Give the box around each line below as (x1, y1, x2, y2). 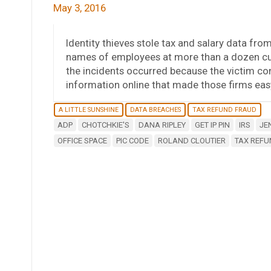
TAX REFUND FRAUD (192, 105, 256, 114)
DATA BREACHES (129, 105, 181, 114)
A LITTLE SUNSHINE (58, 105, 119, 114)
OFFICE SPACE (57, 135, 107, 145)
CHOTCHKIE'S (81, 120, 129, 129)
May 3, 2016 (53, 1, 106, 14)
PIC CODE (116, 135, 149, 145)
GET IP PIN (194, 120, 230, 129)
